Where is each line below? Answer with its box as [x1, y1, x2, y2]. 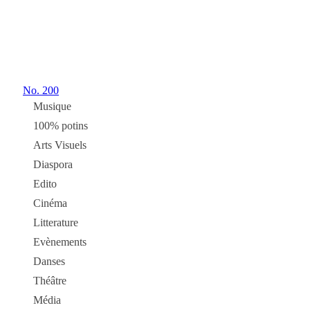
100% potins [33, 120, 88, 131]
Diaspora [33, 158, 73, 170]
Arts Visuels [33, 139, 86, 151]
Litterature [33, 217, 78, 228]
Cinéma [33, 197, 67, 209]
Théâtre [33, 275, 66, 286]
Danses [33, 255, 65, 267]
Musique [33, 100, 71, 112]
